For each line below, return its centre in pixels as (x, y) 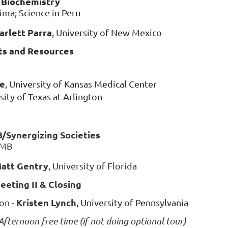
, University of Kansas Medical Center (81, 83)
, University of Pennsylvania (132, 202)
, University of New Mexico (107, 32)
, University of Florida (93, 165)
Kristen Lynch (46, 202)
